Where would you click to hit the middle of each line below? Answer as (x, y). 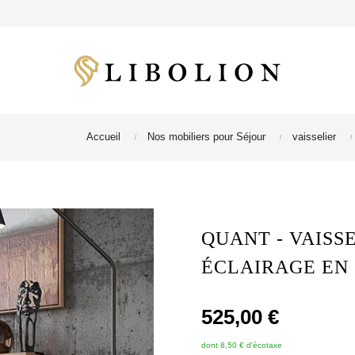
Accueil (103, 137)
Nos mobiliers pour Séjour (206, 137)
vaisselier (314, 137)
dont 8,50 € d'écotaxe (242, 345)
